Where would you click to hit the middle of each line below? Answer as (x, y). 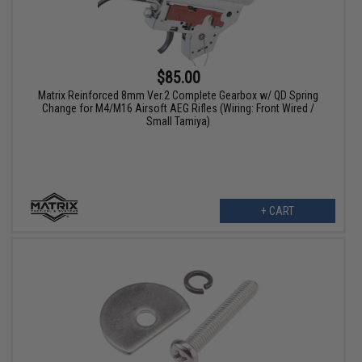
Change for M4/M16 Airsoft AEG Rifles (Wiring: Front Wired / (179, 109)
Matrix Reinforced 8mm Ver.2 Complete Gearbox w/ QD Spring (179, 96)
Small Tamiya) (179, 122)
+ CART (277, 211)
